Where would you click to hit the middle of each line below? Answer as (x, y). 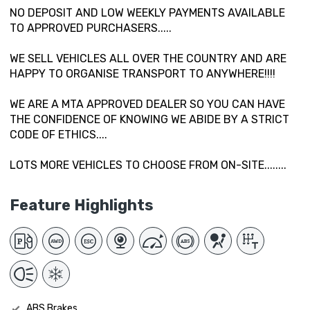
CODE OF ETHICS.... (58, 135)
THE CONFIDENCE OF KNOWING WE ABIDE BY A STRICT (149, 120)
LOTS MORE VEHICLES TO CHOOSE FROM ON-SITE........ (148, 165)
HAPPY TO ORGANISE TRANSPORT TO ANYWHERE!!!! (143, 74)
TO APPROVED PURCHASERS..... (91, 28)
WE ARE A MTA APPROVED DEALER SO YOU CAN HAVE (147, 104)
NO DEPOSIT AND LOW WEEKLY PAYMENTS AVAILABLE (147, 13)
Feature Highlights (82, 206)
